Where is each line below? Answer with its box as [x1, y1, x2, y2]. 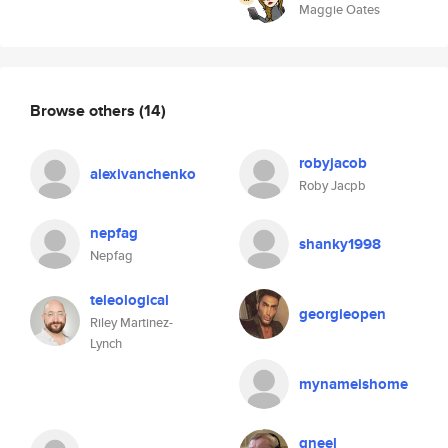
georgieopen [299, 303, 386, 325]
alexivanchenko [90, 163, 196, 185]
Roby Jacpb [299, 176, 366, 195]
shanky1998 [299, 233, 381, 255]
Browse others [30, 98, 139, 122]
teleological [90, 289, 169, 311]
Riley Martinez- [90, 313, 173, 332]
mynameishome [299, 373, 408, 395]
